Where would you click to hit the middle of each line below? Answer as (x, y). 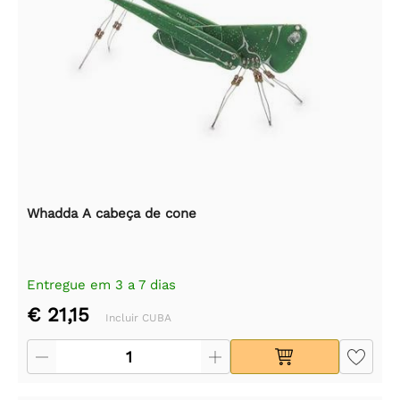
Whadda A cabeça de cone (112, 213)
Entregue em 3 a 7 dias (101, 284)
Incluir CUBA (138, 317)
